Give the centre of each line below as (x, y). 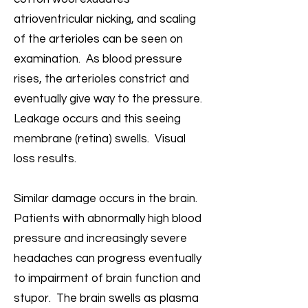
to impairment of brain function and (107, 278)
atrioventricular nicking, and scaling (105, 19)
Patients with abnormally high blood (108, 219)
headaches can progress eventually (108, 258)
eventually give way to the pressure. (109, 99)
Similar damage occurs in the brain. (107, 199)
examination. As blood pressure (98, 59)
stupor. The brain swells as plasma (106, 298)
